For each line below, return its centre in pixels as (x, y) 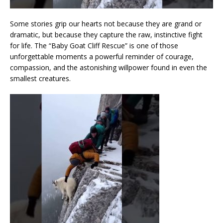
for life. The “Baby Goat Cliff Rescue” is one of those (94, 46)
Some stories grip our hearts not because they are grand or (106, 24)
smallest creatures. (40, 79)
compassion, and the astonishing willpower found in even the (109, 68)
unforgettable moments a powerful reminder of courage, (102, 57)
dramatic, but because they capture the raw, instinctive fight (106, 35)
